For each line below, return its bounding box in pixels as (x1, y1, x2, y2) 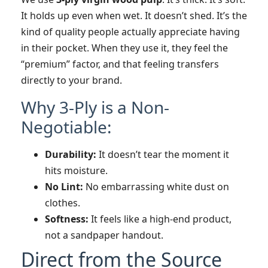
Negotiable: (21, 115, 112, 138)
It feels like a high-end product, (89, 212, 232, 226)
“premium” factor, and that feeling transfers (21, 57, 219, 71)
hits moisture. (45, 163, 108, 177)
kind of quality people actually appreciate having (21, 25, 240, 39)
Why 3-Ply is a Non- (21, 95, 169, 118)
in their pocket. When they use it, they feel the (21, 41, 228, 55)
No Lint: (45, 179, 83, 193)
